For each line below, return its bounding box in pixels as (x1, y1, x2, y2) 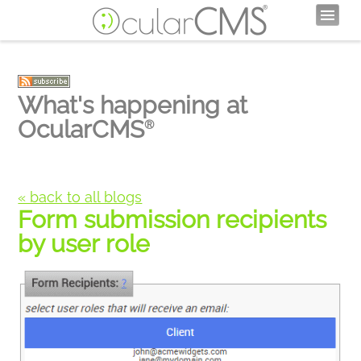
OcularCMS (18, 115, 145, 143)
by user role (18, 230, 151, 258)
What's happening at (18, 91, 248, 119)
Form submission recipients (18, 205, 327, 234)
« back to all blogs (18, 189, 143, 205)
